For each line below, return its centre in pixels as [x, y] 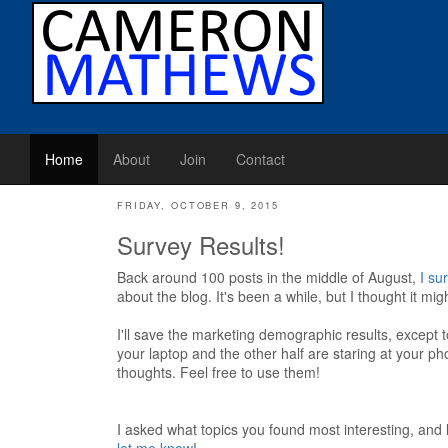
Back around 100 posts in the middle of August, [268, 277]
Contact [260, 159]
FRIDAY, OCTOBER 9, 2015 [198, 205]
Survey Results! [201, 244]
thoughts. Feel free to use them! [218, 372]
